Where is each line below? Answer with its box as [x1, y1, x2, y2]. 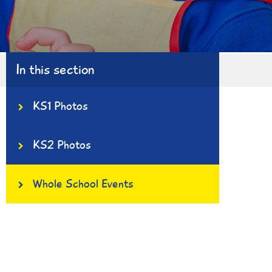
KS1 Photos [30, 99, 87, 114]
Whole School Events [30, 177, 133, 191]
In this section [16, 61, 94, 78]
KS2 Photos [30, 138, 90, 152]
